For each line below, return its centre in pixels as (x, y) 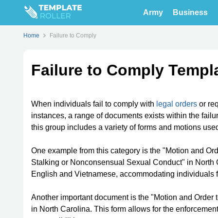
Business (190, 12)
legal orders (177, 104)
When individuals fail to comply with (94, 104)
